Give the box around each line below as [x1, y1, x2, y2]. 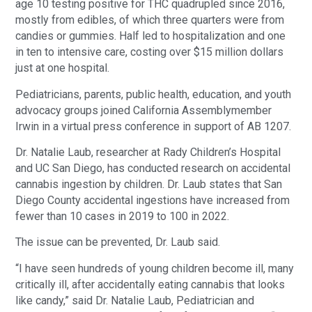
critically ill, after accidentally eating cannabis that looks [15, 277, 286, 291]
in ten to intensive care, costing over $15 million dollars [15, 45, 284, 59]
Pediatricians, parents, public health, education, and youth [15, 87, 292, 101]
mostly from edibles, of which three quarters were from [15, 13, 285, 27]
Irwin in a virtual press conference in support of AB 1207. [15, 119, 292, 133]
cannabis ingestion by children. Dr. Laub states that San [15, 178, 283, 192]
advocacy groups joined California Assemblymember [15, 103, 272, 117]
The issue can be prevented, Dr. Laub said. [15, 235, 221, 249]
